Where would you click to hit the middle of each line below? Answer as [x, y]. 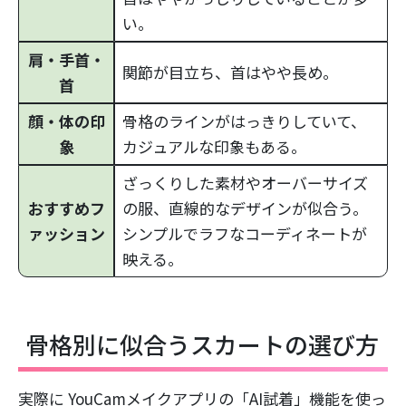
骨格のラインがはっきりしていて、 [244, 121]
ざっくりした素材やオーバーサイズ [245, 182]
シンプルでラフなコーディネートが [245, 233]
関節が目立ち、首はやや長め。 [230, 72]
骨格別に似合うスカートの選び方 [202, 343]
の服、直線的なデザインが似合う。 [245, 208]
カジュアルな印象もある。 [214, 146]
